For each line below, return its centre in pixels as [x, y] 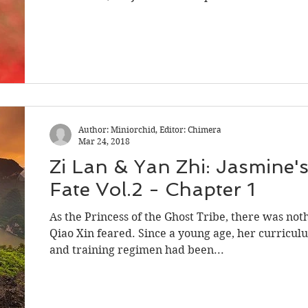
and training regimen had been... [137, 250]
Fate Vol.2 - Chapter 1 [152, 189]
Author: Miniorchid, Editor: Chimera [150, 130]
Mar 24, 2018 [104, 141]
